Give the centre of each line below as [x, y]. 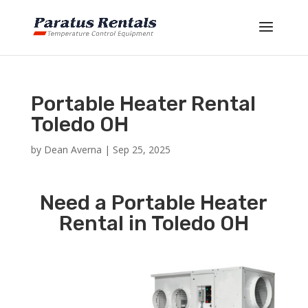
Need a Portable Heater [154, 203]
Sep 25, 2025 [141, 150]
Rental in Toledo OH [154, 223]
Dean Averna [73, 150]
